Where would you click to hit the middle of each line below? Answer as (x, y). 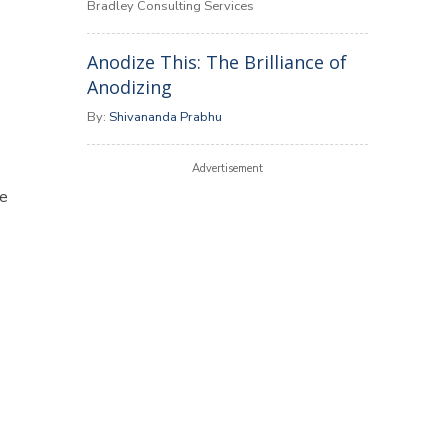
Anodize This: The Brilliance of (216, 62)
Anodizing (129, 87)
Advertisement (227, 168)
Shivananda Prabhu (165, 117)
